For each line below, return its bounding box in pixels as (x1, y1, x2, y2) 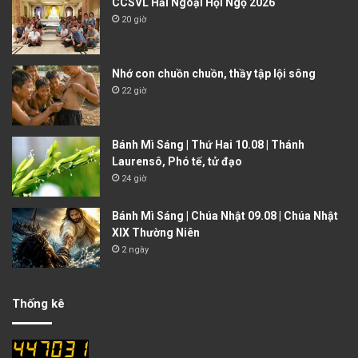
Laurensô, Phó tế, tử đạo (112, 154, 242, 168)
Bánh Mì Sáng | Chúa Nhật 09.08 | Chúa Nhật (112, 209, 338, 222)
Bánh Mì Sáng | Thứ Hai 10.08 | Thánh (112, 137, 304, 151)
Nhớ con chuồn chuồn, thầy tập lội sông (112, 66, 316, 80)
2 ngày (121, 244, 149, 255)
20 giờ (121, 14, 146, 25)
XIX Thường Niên (112, 225, 200, 239)
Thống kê (12, 296, 65, 311)
